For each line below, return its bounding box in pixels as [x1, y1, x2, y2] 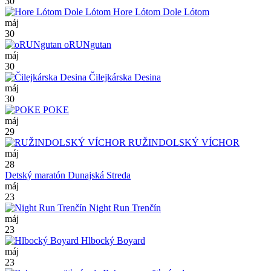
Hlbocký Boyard [79, 235, 145, 246]
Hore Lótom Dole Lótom [111, 7, 209, 18]
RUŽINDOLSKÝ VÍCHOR [126, 137, 240, 148]
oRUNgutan [62, 39, 111, 50]
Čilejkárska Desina [87, 72, 161, 83]
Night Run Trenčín [87, 203, 161, 214]
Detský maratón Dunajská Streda [5, 170, 131, 181]
